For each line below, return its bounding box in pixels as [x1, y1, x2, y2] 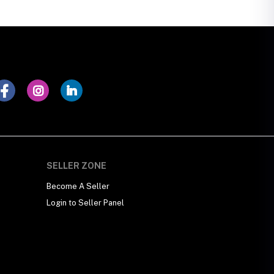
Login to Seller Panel [46, 198, 124, 207]
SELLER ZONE [46, 161, 106, 171]
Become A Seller [46, 182, 109, 191]
